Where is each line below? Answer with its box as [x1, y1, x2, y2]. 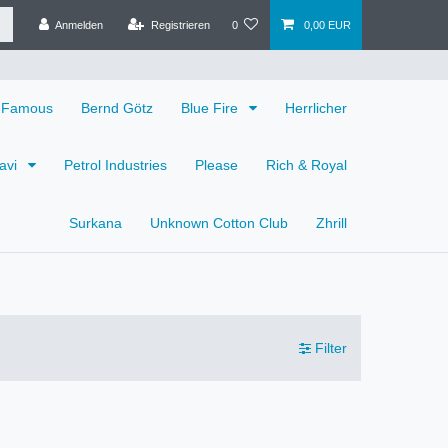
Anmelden [54, 18, 103, 31]
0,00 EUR [303, 18, 351, 31]
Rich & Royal [266, 157, 347, 174]
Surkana [69, 214, 122, 231]
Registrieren [150, 18, 210, 31]
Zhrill [316, 214, 347, 231]
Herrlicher [285, 99, 347, 116]
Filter [311, 339, 347, 356]
